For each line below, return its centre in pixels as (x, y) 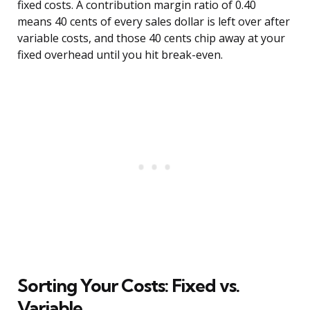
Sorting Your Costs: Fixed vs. (128, 286)
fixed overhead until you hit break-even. (120, 55)
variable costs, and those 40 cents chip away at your (151, 38)
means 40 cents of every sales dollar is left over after (154, 22)
